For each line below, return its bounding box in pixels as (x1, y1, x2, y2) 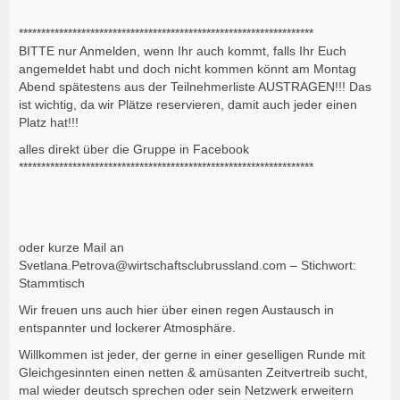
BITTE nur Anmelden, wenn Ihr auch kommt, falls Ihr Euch (19, 43, 347, 58)
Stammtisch (19, 276, 86, 291)
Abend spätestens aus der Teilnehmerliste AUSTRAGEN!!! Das (19, 79, 372, 94)
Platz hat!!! (19, 114, 79, 129)
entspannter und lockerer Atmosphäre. (19, 321, 237, 336)
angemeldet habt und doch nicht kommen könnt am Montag (19, 61, 357, 76)
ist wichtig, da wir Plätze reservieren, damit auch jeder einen (19, 96, 358, 112)
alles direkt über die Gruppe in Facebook (19, 141, 250, 156)
